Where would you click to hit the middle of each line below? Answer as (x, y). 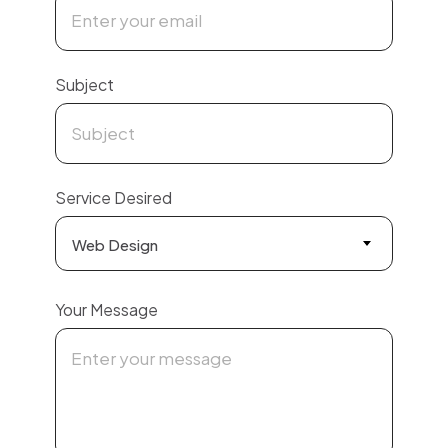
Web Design (115, 244)
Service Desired (113, 197)
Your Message (106, 309)
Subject (84, 84)
